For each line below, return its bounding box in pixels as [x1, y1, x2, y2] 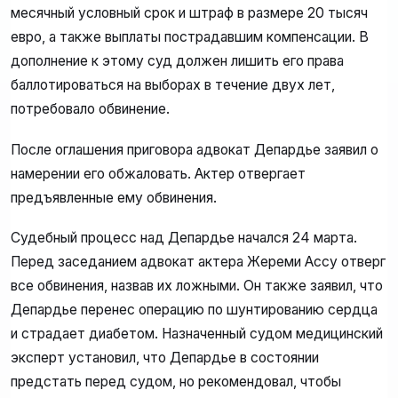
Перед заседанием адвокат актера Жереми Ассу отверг [11, 253, 386, 271]
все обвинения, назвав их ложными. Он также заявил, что [11, 277, 383, 295]
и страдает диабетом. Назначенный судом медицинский [11, 325, 383, 343]
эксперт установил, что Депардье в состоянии [11, 349, 319, 367]
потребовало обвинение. [11, 100, 170, 118]
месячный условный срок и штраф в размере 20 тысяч [11, 4, 368, 22]
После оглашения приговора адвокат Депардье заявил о [11, 140, 378, 158]
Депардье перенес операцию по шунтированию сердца [11, 301, 378, 319]
